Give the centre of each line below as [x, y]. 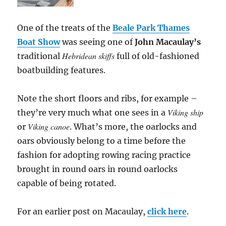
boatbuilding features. [62, 70]
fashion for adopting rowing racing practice [104, 155]
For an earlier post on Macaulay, [82, 211]
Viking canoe [49, 126]
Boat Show [39, 42]
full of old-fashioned [157, 56]
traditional [40, 56]
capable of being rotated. [67, 183]
